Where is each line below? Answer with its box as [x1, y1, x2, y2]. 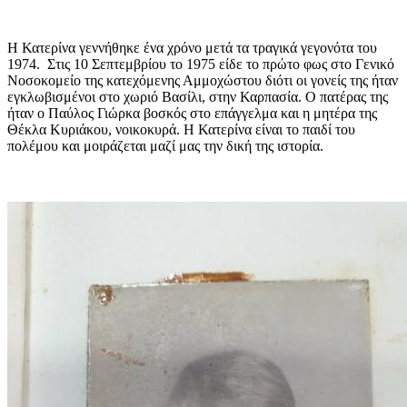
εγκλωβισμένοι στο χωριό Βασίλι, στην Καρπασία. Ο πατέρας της [7, 88, 388, 104]
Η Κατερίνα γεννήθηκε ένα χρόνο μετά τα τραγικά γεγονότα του [7, 39, 377, 55]
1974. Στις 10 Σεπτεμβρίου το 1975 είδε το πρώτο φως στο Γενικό [7, 55, 394, 72]
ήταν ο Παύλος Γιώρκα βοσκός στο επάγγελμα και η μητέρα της [7, 104, 377, 121]
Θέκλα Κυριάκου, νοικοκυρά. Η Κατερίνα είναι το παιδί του [7, 121, 355, 137]
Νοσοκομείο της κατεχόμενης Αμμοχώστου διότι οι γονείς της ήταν [7, 72, 398, 88]
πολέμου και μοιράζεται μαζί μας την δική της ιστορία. [7, 137, 323, 154]
